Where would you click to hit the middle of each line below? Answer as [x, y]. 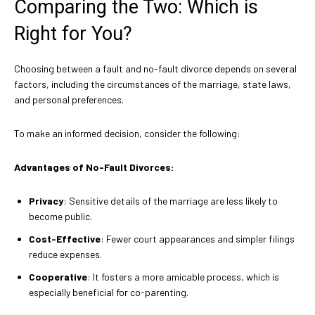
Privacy [46, 201]
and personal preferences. [69, 100]
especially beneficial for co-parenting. [109, 292]
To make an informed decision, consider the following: [127, 134]
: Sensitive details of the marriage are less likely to [171, 201]
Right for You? [73, 34]
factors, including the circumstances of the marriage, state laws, [153, 84]
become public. [60, 217]
